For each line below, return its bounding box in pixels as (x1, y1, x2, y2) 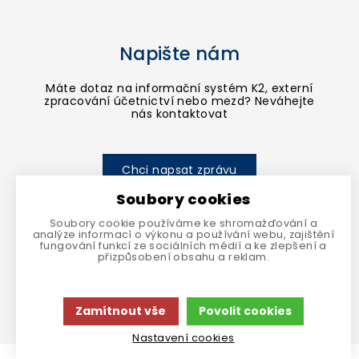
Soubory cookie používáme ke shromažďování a (49, 216, 318, 230)
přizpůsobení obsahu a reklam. (97, 249, 270, 264)
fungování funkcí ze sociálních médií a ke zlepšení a (40, 238, 327, 252)
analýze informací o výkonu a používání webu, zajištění (32, 227, 335, 241)
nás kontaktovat (131, 106, 228, 123)
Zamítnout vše (75, 303, 167, 320)
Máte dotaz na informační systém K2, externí (46, 80, 313, 97)
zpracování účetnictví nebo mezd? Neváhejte (44, 93, 315, 110)
